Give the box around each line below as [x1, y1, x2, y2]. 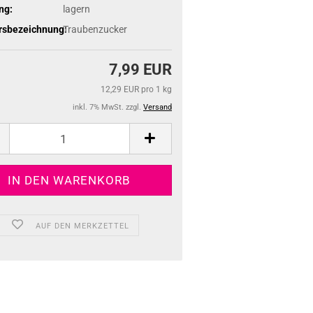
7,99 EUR [109, 61, 172, 78]
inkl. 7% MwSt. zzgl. [73, 103, 143, 112]
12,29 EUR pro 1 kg [101, 85, 172, 94]
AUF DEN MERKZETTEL [36, 221, 130, 231]
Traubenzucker [62, 23, 127, 35]
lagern [62, 3, 90, 15]
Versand [143, 103, 172, 112]
